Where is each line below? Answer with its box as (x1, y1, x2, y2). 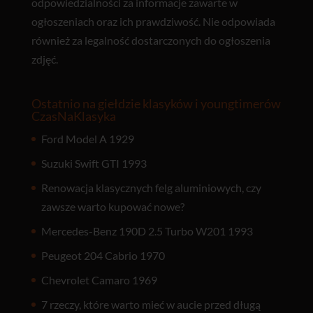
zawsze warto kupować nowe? (41, 199, 184, 213)
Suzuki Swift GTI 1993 (41, 156, 147, 170)
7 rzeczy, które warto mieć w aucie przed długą (41, 297, 261, 311)
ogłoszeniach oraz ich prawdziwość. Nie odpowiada (31, 14, 275, 28)
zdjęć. (31, 52, 58, 66)
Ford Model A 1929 (41, 131, 134, 145)
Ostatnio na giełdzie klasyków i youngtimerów (31, 95, 281, 111)
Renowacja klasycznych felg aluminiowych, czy (41, 180, 261, 194)
